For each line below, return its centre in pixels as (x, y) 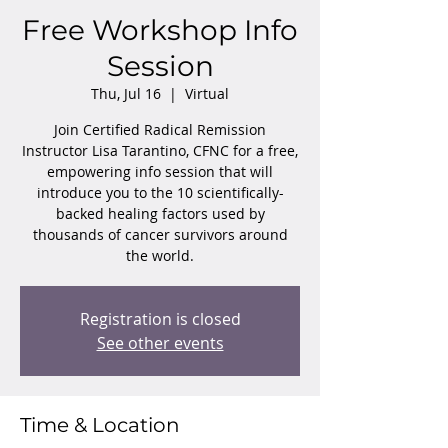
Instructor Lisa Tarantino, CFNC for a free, (160, 150)
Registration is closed (160, 319)
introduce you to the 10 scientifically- (160, 192)
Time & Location (100, 425)
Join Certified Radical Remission (160, 129)
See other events (160, 343)
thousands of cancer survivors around (160, 234)
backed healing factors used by (160, 213)
